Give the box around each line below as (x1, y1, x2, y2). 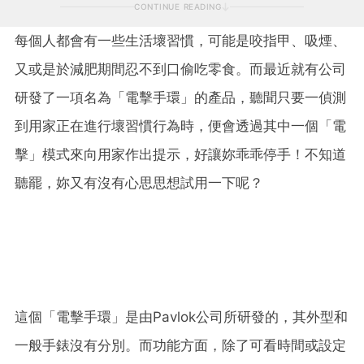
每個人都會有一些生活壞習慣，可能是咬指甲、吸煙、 (15, 32, 346, 49)
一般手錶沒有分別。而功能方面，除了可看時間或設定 (15, 336, 346, 353)
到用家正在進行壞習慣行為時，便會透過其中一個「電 (15, 117, 346, 134)
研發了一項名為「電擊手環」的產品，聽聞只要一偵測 (15, 89, 346, 106)
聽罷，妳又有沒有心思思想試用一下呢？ (15, 174, 263, 191)
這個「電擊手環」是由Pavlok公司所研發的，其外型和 (15, 308, 348, 325)
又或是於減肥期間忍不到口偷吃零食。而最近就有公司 (15, 60, 346, 77)
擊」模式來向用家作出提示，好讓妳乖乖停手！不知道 (15, 145, 346, 162)
